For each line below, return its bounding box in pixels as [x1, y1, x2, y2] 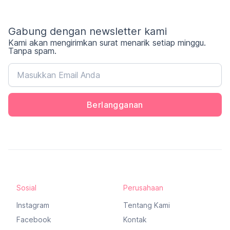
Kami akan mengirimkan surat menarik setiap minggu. [8, 37, 206, 48]
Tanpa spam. [8, 46, 56, 56]
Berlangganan [87, 100, 143, 110]
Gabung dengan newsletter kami [8, 25, 167, 38]
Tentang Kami [123, 201, 170, 210]
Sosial [16, 183, 36, 193]
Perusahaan [123, 183, 163, 193]
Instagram [16, 201, 49, 210]
